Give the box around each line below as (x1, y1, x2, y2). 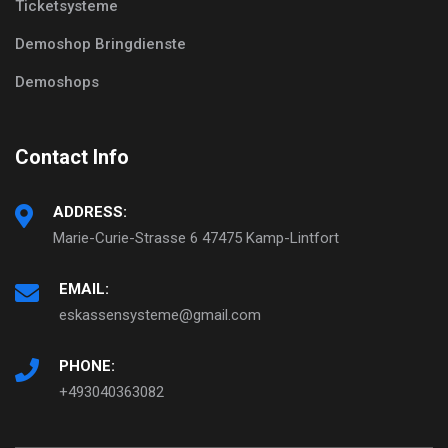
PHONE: (59, 356, 115, 375)
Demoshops (15, 72, 99, 91)
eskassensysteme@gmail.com (59, 305, 261, 324)
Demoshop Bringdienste (15, 34, 186, 53)
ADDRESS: (53, 202, 127, 221)
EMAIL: (59, 279, 109, 298)
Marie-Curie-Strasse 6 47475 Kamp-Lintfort (53, 228, 339, 247)
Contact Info (15, 144, 129, 169)
